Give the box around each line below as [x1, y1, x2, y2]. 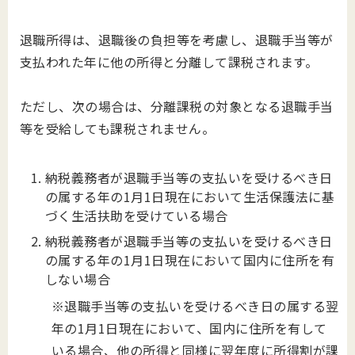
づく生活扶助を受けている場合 [45, 206, 228, 225]
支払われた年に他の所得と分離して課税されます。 [20, 52, 319, 71]
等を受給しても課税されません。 [20, 119, 216, 138]
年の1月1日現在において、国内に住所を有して [52, 319, 327, 338]
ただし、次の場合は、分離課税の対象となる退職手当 [20, 97, 334, 116]
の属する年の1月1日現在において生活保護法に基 [45, 187, 335, 206]
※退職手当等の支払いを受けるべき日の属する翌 [52, 296, 339, 315]
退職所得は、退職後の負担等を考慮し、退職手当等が [20, 30, 334, 49]
